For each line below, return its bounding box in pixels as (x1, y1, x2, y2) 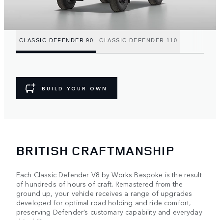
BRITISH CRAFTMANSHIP (16, 141, 174, 159)
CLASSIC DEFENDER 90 (19, 37, 94, 43)
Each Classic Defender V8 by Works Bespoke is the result (16, 169, 202, 179)
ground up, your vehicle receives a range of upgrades (16, 188, 192, 198)
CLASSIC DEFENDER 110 (99, 37, 178, 43)
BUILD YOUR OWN (42, 84, 108, 92)
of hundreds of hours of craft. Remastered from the (16, 178, 183, 189)
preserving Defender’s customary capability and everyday (16, 206, 202, 217)
